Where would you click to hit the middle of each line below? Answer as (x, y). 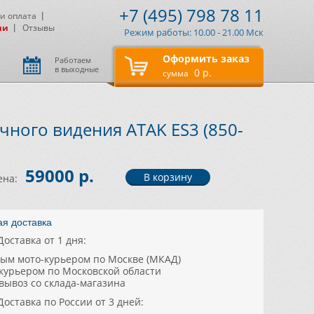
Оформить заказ (206, 59)
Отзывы (39, 28)
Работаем (73, 60)
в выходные (77, 69)
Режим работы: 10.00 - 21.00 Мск (194, 32)
